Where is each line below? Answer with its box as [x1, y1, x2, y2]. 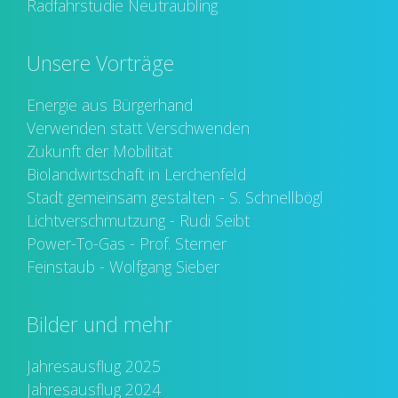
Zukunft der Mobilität [27, 140, 172, 163]
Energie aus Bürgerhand [27, 94, 193, 116]
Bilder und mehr [27, 311, 172, 339]
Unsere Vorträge [27, 50, 174, 78]
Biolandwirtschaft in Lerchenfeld [27, 163, 246, 186]
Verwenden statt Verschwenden [27, 117, 250, 139]
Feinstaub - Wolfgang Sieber [27, 256, 219, 278]
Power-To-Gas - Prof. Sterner [27, 233, 227, 255]
